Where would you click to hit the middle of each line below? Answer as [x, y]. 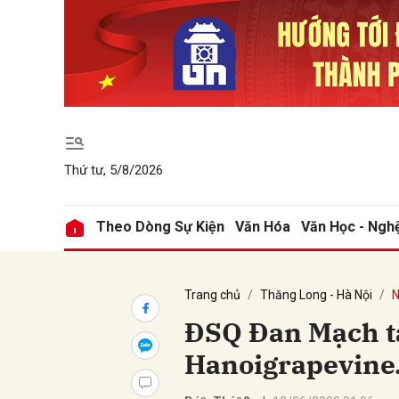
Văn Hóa [263, 227]
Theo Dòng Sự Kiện [160, 227]
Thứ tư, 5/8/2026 [114, 170]
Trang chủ [212, 295]
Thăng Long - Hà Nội [316, 295]
